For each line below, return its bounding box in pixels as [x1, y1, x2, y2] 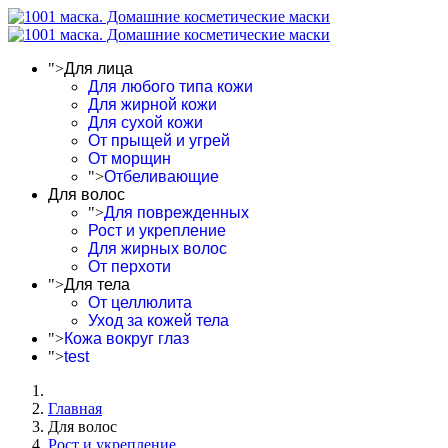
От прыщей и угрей [88, 132, 230, 149]
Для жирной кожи [88, 96, 217, 113]
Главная [48, 400, 102, 417]
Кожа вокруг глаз [64, 330, 189, 347]
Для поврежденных [104, 204, 249, 221]
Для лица [64, 60, 133, 77]
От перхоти [88, 258, 171, 275]
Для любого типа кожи [88, 78, 253, 95]
